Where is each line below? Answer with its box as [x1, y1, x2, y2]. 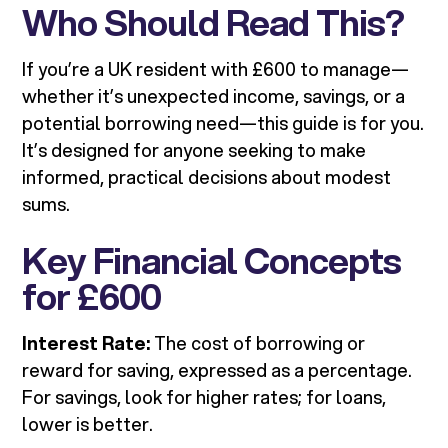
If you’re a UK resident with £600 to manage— [22, 56, 410, 83]
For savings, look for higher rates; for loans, [22, 384, 387, 411]
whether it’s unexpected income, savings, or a [22, 83, 406, 110]
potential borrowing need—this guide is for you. [22, 110, 425, 137]
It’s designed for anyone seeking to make [22, 137, 367, 164]
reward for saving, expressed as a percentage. [22, 357, 413, 384]
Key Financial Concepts [22, 234, 402, 287]
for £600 [22, 270, 162, 323]
